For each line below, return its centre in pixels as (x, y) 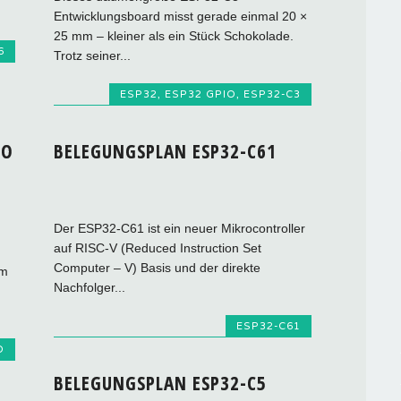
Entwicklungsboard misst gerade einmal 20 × (181, 16)
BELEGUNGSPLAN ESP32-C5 (161, 384)
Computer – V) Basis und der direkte (158, 267)
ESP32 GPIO (200, 94)
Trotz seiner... (93, 55)
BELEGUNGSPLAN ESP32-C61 (166, 151)
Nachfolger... (90, 287)
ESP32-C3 (272, 94)
